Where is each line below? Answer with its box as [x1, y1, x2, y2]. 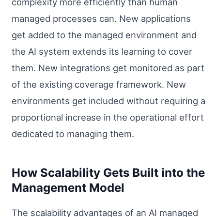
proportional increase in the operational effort [12, 112, 204, 123]
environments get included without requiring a [12, 95, 205, 107]
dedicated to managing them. [12, 128, 134, 139]
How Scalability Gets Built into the [12, 166, 205, 180]
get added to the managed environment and [12, 30, 197, 41]
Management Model [12, 181, 124, 195]
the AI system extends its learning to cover [12, 46, 192, 57]
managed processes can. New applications [12, 13, 191, 24]
